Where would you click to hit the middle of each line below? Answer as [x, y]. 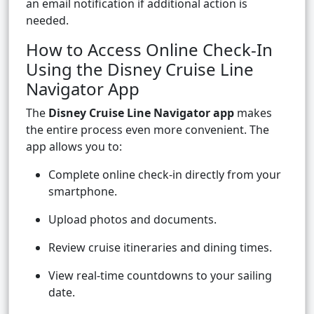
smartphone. [83, 192]
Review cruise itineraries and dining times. [160, 248]
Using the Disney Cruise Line [140, 69]
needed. [47, 21]
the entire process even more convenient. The [148, 130]
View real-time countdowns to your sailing [160, 276]
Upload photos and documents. [132, 220]
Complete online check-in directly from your [165, 175]
